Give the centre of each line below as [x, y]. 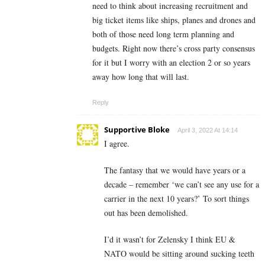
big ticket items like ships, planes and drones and [174, 20]
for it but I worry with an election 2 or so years [171, 63]
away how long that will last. [141, 77]
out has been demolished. [146, 213]
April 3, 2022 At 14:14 [208, 130]
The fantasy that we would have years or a [175, 170]
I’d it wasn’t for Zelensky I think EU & [170, 240]
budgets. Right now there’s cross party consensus [174, 49]
